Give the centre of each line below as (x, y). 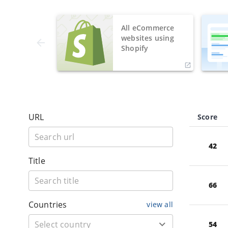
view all (160, 204)
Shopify (135, 48)
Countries (48, 204)
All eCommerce (148, 27)
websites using (148, 38)
